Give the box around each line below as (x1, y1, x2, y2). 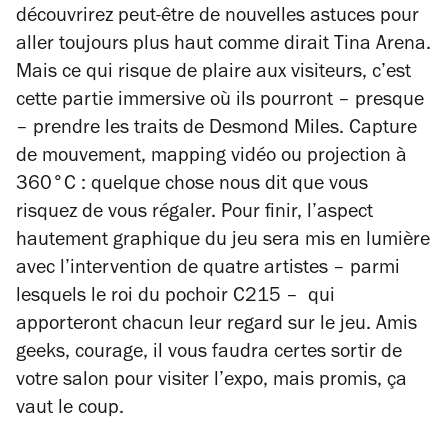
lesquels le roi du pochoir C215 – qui (16, 288, 335, 308)
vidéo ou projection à (231, 148, 407, 168)
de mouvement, (16, 148, 151, 168)
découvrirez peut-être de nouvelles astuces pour (16, 8, 419, 28)
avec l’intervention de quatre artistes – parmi (16, 260, 400, 280)
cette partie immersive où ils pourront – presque (16, 92, 424, 112)
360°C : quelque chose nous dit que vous (16, 176, 368, 196)
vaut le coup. (16, 400, 129, 420)
